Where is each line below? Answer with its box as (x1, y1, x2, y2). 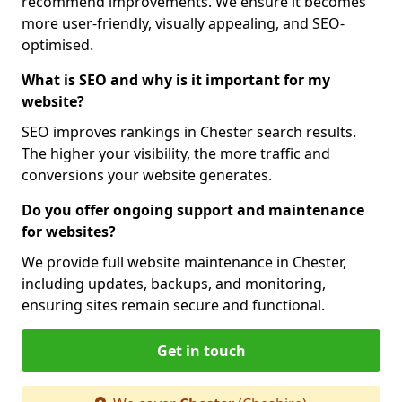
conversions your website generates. (22, 165, 272, 185)
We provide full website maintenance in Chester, (22, 252, 346, 272)
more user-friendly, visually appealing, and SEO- (22, 13, 345, 33)
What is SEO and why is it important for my (22, 70, 330, 90)
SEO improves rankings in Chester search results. (22, 122, 356, 142)
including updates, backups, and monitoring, (22, 274, 326, 293)
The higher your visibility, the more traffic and (22, 144, 330, 163)
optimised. (22, 35, 93, 55)
